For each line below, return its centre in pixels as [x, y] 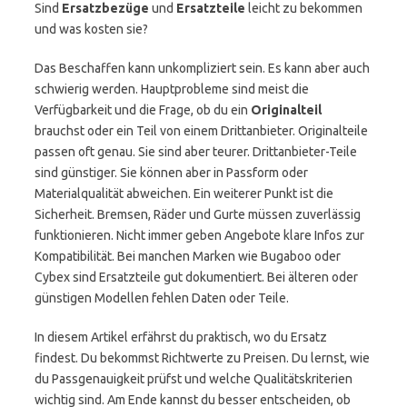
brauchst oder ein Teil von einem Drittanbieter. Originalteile [201, 131]
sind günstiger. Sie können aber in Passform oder [171, 173]
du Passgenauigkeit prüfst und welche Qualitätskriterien [194, 379]
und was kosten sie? [91, 29]
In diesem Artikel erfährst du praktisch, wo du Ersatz [181, 337]
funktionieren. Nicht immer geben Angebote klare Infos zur [199, 235]
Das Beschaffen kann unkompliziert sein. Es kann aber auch [202, 68]
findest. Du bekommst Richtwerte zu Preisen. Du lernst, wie [202, 358]
